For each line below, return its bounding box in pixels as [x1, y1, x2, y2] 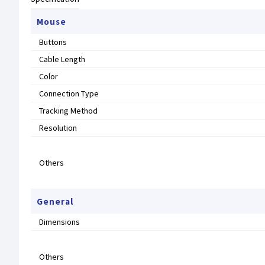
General [37, 196, 73, 207]
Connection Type [39, 88, 99, 99]
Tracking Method [39, 105, 98, 116]
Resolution [39, 122, 77, 133]
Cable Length [39, 54, 85, 64]
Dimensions [39, 216, 80, 227]
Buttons [39, 37, 67, 47]
